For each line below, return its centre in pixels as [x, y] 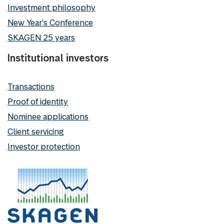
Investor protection [44, 147]
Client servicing [35, 132]
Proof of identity [38, 102]
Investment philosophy [51, 8]
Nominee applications [48, 117]
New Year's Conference [50, 23]
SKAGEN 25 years [41, 38]
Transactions [31, 87]
